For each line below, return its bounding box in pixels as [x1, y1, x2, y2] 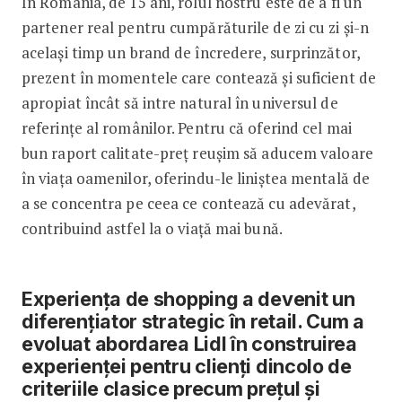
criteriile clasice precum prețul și [21, 376, 320, 400]
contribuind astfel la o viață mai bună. [21, 217, 283, 239]
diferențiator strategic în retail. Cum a [21, 309, 364, 333]
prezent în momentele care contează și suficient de [21, 66, 376, 88]
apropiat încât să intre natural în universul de [21, 92, 338, 113]
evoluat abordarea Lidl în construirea [21, 331, 357, 355]
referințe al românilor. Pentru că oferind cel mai [21, 117, 352, 138]
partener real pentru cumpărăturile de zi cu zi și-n [21, 16, 370, 38]
